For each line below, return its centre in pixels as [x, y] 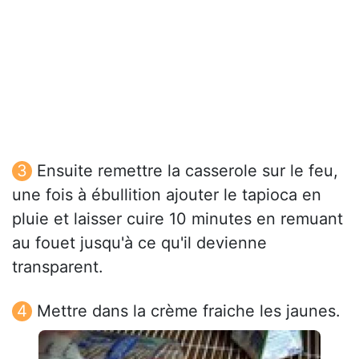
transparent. [58, 267]
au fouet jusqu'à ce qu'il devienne [139, 243]
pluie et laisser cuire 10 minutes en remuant [177, 219]
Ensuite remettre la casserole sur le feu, [188, 171]
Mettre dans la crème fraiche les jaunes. [189, 311]
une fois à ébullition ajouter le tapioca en [167, 195]
